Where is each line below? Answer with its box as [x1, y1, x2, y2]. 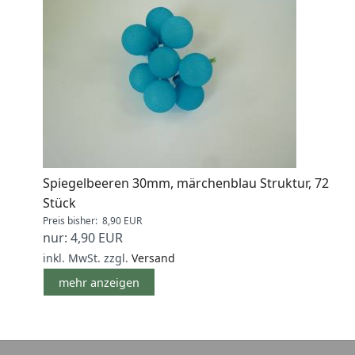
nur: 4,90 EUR [43, 229, 123, 247]
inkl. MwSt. [43, 250, 101, 266]
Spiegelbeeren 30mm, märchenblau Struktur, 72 [43, 174, 329, 193]
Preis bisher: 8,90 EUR [43, 214, 142, 228]
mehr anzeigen [59, 274, 140, 290]
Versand [132, 250, 175, 266]
